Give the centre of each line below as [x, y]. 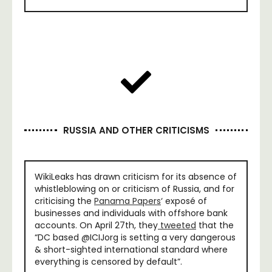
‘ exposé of [184, 201]
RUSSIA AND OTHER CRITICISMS [136, 130]
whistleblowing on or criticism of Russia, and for [134, 189]
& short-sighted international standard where [131, 249]
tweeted [177, 225]
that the [215, 225]
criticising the [64, 201]
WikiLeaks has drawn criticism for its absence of [136, 176]
